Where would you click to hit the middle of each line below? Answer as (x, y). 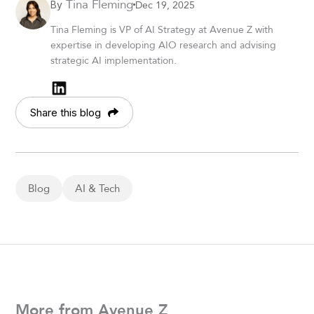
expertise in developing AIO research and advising (164, 45)
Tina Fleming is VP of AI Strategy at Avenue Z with (162, 30)
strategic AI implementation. (114, 61)
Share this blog (66, 112)
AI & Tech (98, 188)
